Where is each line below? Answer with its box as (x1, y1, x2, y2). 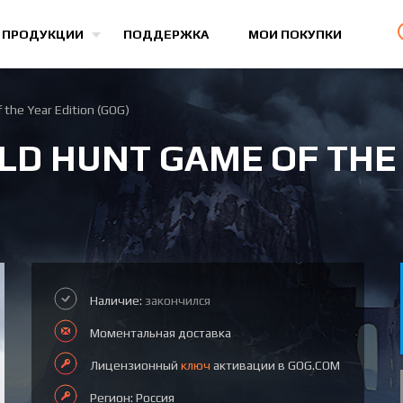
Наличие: (90, 293, 145, 308)
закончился (145, 293, 210, 308)
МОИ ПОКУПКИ (248, 27, 342, 41)
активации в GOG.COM (210, 358, 340, 372)
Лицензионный (90, 358, 181, 372)
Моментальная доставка (90, 326, 231, 340)
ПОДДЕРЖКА (123, 27, 209, 41)
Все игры (49, 17, 108, 35)
